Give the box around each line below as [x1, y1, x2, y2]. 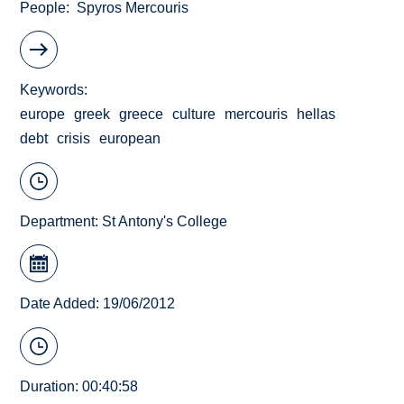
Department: [20, 213, 103, 229]
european [99, 131, 161, 147]
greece [119, 106, 164, 123]
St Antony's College [102, 213, 228, 229]
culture [172, 106, 216, 123]
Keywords [20, 82, 85, 98]
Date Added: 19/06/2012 [20, 296, 176, 312]
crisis [57, 131, 91, 147]
